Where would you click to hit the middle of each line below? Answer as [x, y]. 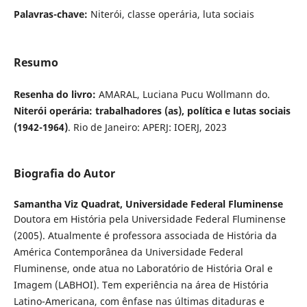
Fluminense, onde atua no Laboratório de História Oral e [143, 268]
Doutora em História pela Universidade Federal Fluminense [149, 219]
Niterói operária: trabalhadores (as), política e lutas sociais [152, 110]
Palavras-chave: [52, 14]
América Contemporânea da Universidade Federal [128, 251]
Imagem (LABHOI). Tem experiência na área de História [141, 284]
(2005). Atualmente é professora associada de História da [145, 235]
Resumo [36, 62]
